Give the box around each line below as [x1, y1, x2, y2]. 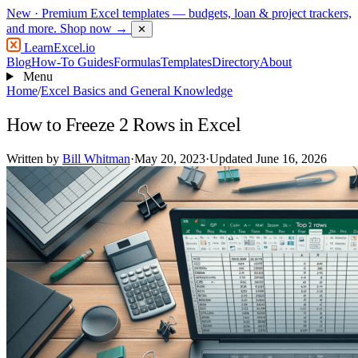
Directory [212, 55, 260, 69]
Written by [6, 151, 62, 165]
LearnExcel [21, 41, 82, 54]
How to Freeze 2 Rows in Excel [6, 113, 241, 135]
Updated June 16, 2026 [209, 151, 327, 165]
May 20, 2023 [134, 151, 205, 165]
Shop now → [60, 22, 128, 35]
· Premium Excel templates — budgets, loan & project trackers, [31, 6, 352, 20]
